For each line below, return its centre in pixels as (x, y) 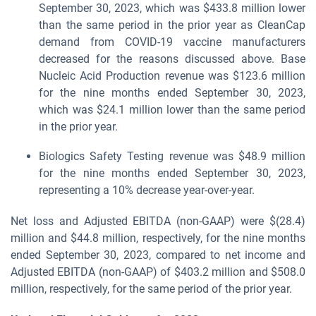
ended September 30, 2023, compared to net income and (158, 255)
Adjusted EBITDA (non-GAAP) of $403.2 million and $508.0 (158, 272)
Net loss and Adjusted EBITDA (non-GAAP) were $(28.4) (158, 221)
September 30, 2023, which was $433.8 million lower (172, 8)
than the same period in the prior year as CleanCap (172, 25)
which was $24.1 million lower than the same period (172, 110)
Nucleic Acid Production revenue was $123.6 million (172, 76)
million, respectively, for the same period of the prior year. (151, 289)
